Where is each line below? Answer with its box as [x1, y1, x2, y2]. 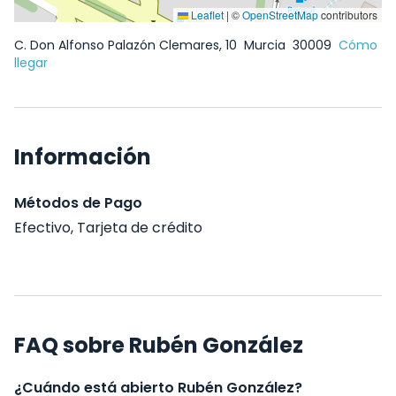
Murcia [244, 36, 289, 54]
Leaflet [188, 7, 224, 22]
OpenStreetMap [242, 7, 318, 22]
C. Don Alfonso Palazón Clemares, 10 [14, 36, 240, 54]
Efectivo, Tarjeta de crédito [14, 217, 202, 238]
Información [14, 142, 151, 171]
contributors [318, 7, 377, 22]
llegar [14, 54, 48, 72]
